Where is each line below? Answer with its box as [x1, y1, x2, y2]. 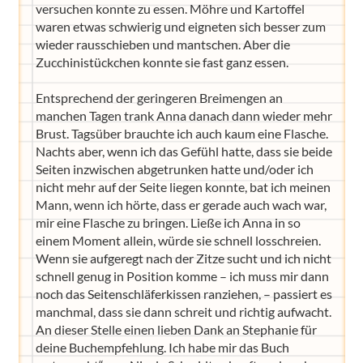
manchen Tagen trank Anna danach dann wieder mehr [35, 108, 332, 123]
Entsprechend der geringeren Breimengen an [35, 90, 283, 105]
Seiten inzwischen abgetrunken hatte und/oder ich [35, 161, 314, 177]
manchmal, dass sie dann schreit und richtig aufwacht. [35, 304, 331, 319]
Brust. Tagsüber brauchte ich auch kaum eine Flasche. [35, 126, 328, 141]
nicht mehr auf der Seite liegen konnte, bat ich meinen [35, 179, 331, 194]
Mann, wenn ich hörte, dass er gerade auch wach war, [35, 197, 327, 212]
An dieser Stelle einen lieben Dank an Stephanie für [35, 322, 317, 337]
